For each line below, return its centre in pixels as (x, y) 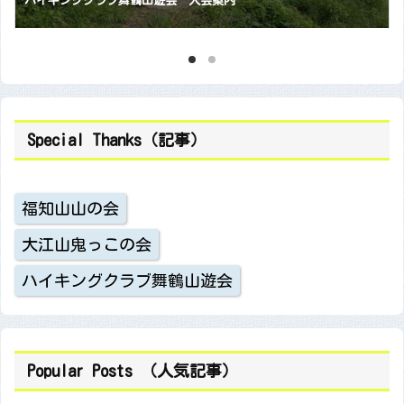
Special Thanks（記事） (116, 140)
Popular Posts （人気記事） (132, 371)
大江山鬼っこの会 (87, 245)
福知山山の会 (70, 209)
